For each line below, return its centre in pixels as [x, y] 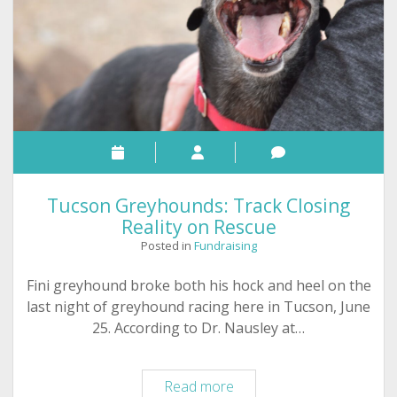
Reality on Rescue [198, 227]
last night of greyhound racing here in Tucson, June [198, 307]
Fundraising [225, 246]
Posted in [167, 246]
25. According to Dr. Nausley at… [198, 328]
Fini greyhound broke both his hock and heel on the [198, 286]
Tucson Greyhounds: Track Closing [198, 206]
